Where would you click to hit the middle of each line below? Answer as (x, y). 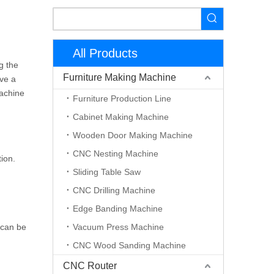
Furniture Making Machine (120, 77)
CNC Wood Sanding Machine (129, 245)
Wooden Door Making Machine (133, 135)
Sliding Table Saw (107, 172)
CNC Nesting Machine (116, 154)
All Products (105, 53)
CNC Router (90, 266)
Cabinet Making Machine (121, 117)
